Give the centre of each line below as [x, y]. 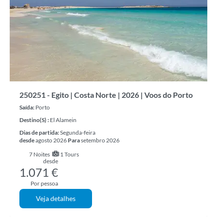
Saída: [27, 107]
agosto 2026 [51, 140]
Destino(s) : [35, 120]
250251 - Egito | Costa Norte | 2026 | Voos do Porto [106, 95]
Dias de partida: [40, 132]
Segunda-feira [78, 132]
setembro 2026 [100, 140]
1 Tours [69, 154]
